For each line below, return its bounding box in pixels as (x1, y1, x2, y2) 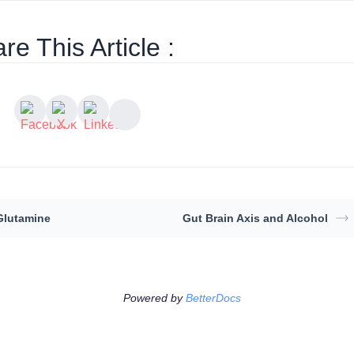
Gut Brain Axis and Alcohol (182, 211, 328, 224)
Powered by (123, 291, 186, 304)
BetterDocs (186, 291, 242, 304)
